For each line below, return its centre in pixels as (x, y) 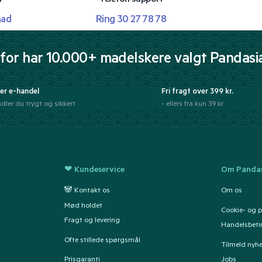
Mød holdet (83, 206)
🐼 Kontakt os (87, 191)
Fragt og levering (92, 221)
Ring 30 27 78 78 (131, 20)
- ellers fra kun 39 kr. (193, 105)
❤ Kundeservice (94, 171)
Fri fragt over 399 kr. (197, 92)
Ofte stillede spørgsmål (102, 241)
